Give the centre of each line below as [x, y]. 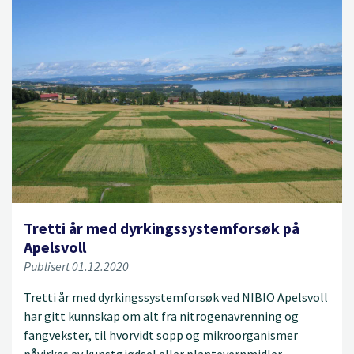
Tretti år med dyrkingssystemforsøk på [162, 228]
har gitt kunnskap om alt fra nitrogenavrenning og [161, 316]
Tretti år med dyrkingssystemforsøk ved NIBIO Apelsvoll [176, 298]
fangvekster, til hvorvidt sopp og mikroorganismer [161, 335]
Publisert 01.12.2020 [76, 267]
